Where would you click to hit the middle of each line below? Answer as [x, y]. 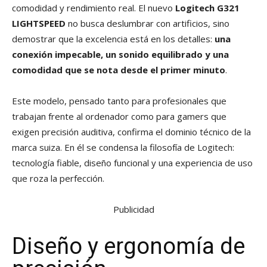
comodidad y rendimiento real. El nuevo [94, 7]
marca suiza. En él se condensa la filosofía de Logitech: [123, 147]
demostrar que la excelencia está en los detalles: [113, 38]
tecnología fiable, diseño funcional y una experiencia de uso [132, 162]
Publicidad [133, 209]
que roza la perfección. [58, 178]
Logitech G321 [207, 7]
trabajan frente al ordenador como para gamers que [119, 116]
